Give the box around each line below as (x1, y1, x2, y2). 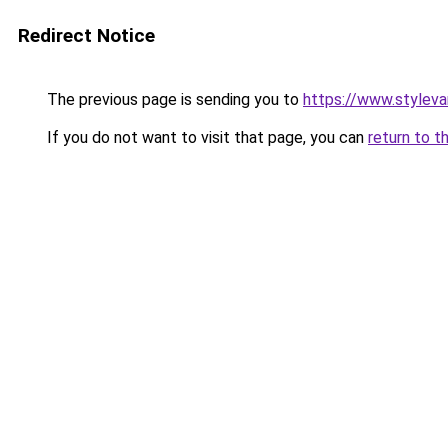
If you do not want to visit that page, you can (43, 128, 368, 147)
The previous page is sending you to (43, 90, 303, 109)
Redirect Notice (18, 24, 155, 47)
